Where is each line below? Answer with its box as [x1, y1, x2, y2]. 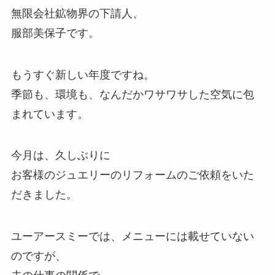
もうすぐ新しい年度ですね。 [10, 68, 155, 81]
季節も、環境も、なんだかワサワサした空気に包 [10, 88, 254, 101]
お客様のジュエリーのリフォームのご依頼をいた [10, 169, 254, 182]
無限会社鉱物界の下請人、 [10, 7, 144, 20]
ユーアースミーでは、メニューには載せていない [10, 230, 254, 243]
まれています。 [10, 107, 88, 120]
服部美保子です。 [10, 26, 99, 39]
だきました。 [10, 188, 77, 201]
